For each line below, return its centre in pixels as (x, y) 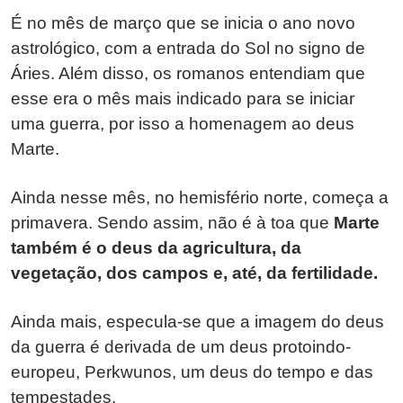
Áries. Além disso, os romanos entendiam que (188, 73)
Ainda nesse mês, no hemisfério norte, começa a (200, 197)
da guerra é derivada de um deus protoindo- (181, 346)
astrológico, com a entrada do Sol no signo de (188, 48)
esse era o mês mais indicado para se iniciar (183, 98)
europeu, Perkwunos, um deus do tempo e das (192, 372)
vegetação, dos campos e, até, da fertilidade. (194, 273)
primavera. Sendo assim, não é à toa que (172, 222)
